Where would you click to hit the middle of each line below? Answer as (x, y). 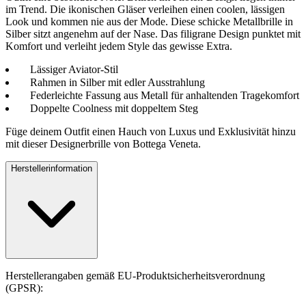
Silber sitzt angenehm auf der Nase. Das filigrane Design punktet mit (153, 33)
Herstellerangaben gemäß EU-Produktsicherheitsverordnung (135, 275)
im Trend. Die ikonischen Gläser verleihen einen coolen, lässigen (145, 9)
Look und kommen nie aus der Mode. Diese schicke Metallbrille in (149, 21)
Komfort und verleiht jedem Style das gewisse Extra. (119, 46)
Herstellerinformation (52, 168)
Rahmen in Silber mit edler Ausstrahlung (117, 82)
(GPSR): (24, 288)
